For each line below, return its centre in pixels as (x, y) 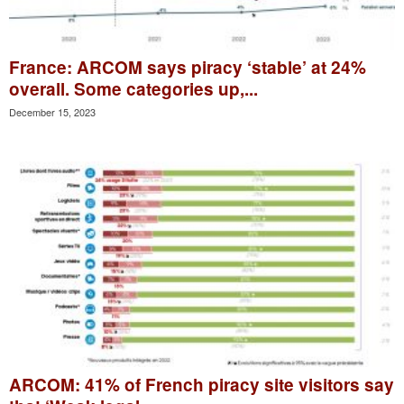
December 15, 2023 (52, 111)
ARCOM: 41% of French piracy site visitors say (202, 384)
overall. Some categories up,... (133, 88)
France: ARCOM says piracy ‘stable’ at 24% (188, 67)
